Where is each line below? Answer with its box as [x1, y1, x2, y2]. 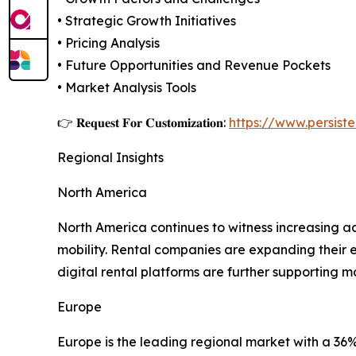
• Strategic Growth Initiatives [57, 13, 236, 29]
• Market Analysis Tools [57, 79, 196, 96]
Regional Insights [57, 149, 164, 166]
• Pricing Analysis [57, 35, 160, 52]
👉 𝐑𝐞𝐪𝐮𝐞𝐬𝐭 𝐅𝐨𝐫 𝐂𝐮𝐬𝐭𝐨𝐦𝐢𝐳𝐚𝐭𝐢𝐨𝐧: [57, 114, 229, 131]
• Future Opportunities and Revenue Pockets [57, 57, 331, 74]
